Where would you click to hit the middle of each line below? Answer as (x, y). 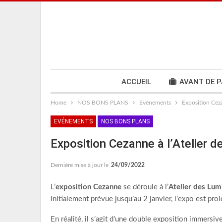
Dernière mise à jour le (80, 165)
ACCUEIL (136, 82)
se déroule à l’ (146, 187)
